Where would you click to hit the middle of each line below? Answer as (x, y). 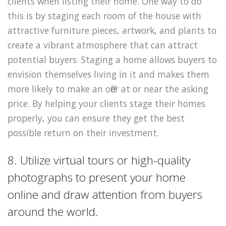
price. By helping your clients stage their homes (106, 103)
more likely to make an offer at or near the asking (108, 89)
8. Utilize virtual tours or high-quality (99, 160)
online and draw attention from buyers (105, 195)
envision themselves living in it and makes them (108, 74)
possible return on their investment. (83, 132)
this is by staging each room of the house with (104, 15)
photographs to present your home (97, 178)
